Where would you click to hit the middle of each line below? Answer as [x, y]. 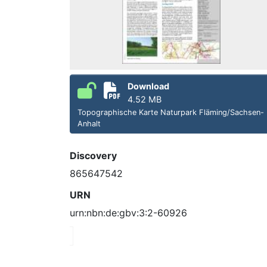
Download [148, 86]
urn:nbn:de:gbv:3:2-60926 [128, 212]
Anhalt [89, 123]
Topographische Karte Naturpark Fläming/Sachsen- [171, 112]
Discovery [93, 155]
